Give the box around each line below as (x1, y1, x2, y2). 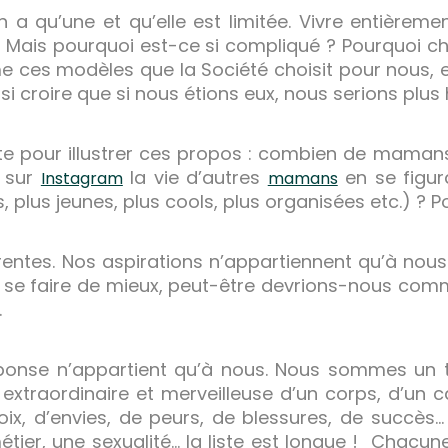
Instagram (40, 167, 123, 191)
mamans (267, 167, 338, 191)
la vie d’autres (122, 165, 268, 191)
